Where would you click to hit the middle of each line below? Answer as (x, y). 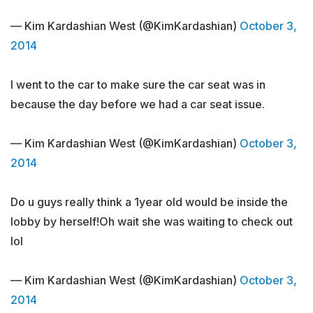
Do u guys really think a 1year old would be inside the (149, 202)
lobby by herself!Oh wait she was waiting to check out (152, 221)
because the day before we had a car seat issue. (138, 104)
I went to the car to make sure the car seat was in (138, 85)
